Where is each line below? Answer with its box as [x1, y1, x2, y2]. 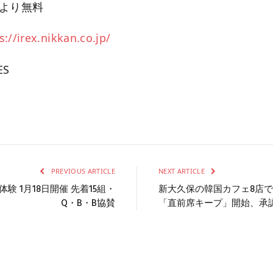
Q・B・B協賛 [61, 196, 115, 211]
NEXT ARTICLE [158, 166, 207, 175]
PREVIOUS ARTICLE [49, 166, 115, 175]
